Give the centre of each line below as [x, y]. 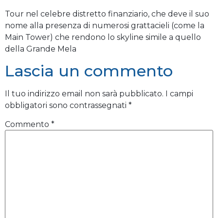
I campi [179, 94]
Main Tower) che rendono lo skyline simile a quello [103, 37]
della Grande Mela [41, 49]
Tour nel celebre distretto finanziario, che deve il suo [107, 14]
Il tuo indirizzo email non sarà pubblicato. [84, 94]
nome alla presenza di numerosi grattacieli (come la [105, 25]
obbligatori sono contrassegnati [67, 106]
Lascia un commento [89, 71]
